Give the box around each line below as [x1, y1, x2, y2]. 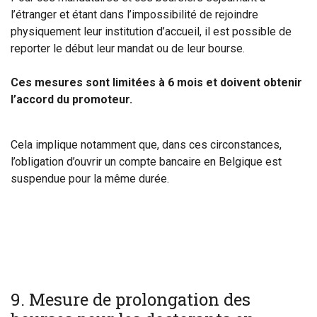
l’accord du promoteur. [11, 93, 132, 106]
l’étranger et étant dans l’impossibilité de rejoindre [11, 8, 258, 21]
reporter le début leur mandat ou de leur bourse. [11, 42, 245, 55]
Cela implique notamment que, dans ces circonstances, [11, 138, 282, 151]
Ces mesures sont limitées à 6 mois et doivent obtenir [11, 76, 302, 89]
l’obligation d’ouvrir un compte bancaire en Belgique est [11, 155, 282, 168]
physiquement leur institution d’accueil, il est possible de [11, 25, 292, 38]
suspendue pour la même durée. [11, 172, 169, 185]
